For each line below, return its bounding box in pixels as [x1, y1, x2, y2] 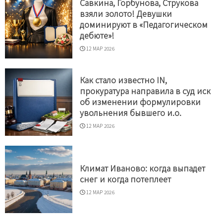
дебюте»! [80, 29, 114, 41]
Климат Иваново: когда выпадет [80, 162, 205, 174]
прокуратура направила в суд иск [80, 85, 211, 97]
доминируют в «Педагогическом [80, 18, 208, 30]
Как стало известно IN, [80, 74, 167, 86]
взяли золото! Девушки [80, 7, 172, 19]
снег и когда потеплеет [80, 173, 171, 185]
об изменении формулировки [80, 96, 201, 108]
